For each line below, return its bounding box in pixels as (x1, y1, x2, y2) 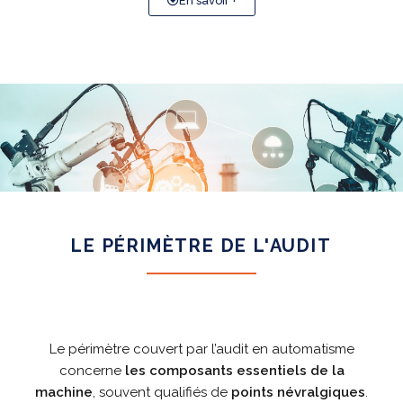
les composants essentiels (124, 362, 307, 379)
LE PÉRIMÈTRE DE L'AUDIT (71, 234, 332, 256)
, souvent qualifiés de (93, 383, 231, 400)
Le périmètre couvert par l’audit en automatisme (49, 340, 354, 357)
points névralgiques (231, 383, 365, 400)
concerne (58, 362, 125, 379)
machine (35, 383, 93, 400)
